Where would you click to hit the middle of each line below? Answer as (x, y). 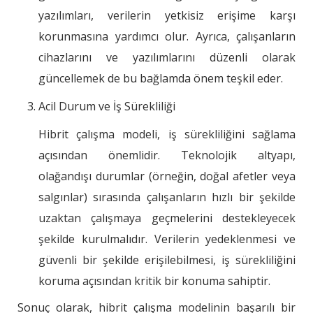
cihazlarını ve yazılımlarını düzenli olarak (167, 58)
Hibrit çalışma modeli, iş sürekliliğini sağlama (167, 134)
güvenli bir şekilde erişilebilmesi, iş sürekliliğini (167, 260)
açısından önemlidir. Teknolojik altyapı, (167, 155)
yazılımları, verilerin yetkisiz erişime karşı (167, 16)
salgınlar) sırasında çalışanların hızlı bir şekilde (167, 197)
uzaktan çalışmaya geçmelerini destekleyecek (167, 218)
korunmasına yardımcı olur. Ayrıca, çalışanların (167, 37)
